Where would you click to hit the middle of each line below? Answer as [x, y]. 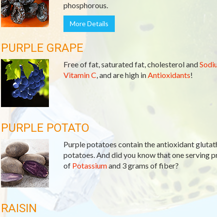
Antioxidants [169, 75]
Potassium [89, 165]
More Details [89, 23]
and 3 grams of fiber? [143, 165]
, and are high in [122, 75]
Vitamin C [80, 75]
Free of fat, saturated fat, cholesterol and [131, 64]
